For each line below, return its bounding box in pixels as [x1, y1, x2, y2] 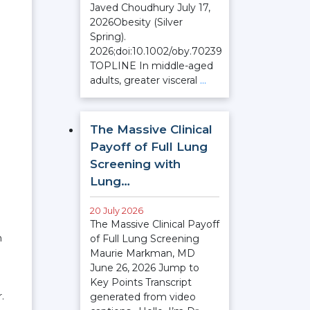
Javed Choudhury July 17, [90, 1, 210, 14]
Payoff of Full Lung [90, 140, 208, 154]
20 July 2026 [90, 206, 143, 216]
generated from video [90, 291, 196, 303]
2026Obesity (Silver [90, 16, 183, 28]
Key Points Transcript [90, 276, 192, 289]
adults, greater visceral [90, 74, 200, 86]
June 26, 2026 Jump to [90, 262, 199, 274]
